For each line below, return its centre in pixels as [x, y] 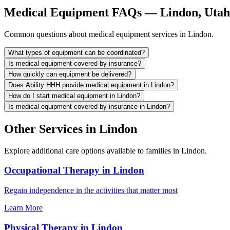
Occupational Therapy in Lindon [74, 170]
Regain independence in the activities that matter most [91, 190]
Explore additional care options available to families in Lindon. [106, 150]
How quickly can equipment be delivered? [70, 74]
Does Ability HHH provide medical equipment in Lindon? [91, 85]
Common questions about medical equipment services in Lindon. [109, 34]
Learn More [23, 208]
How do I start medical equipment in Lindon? [74, 95]
